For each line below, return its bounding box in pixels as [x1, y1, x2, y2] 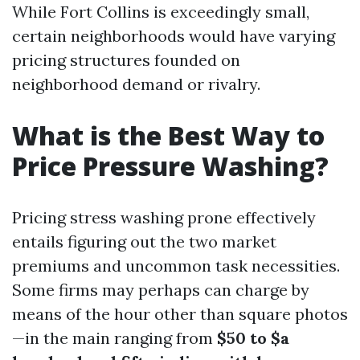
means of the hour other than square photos [12, 304, 348, 324]
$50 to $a [217, 328, 289, 348]
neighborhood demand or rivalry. [12, 74, 260, 94]
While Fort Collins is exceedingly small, [12, 2, 309, 22]
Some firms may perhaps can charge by [12, 280, 309, 300]
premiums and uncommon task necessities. [12, 256, 340, 276]
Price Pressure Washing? [12, 149, 329, 183]
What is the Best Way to [12, 118, 325, 153]
